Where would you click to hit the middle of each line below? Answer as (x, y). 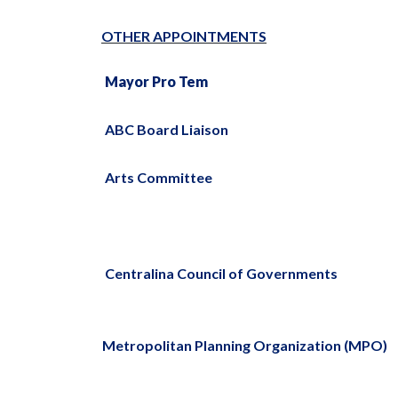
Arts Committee (159, 177)
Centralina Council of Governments (221, 273)
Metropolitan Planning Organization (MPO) (245, 345)
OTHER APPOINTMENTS (184, 36)
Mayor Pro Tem (156, 81)
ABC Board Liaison (167, 129)
